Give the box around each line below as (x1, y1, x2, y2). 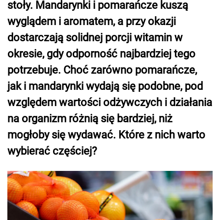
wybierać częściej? (7, 145, 97, 157)
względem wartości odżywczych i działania (7, 96, 212, 109)
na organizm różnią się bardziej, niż (7, 112, 172, 125)
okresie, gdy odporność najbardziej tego (7, 48, 195, 60)
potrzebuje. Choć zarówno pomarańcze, (7, 64, 197, 76)
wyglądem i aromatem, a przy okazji (7, 15, 176, 27)
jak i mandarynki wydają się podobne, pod (7, 80, 203, 92)
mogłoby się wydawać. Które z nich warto (7, 129, 205, 141)
